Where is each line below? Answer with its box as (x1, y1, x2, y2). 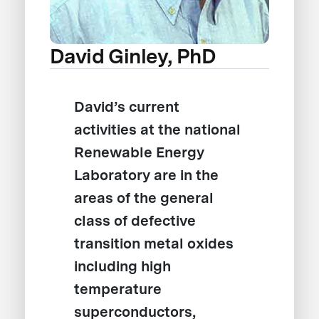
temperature (74, 280, 162, 298)
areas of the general (74, 189, 214, 206)
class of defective (74, 211, 197, 229)
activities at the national (74, 120, 241, 138)
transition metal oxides (74, 234, 234, 252)
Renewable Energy (74, 143, 205, 161)
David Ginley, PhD (49, 44, 216, 69)
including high (74, 257, 172, 275)
